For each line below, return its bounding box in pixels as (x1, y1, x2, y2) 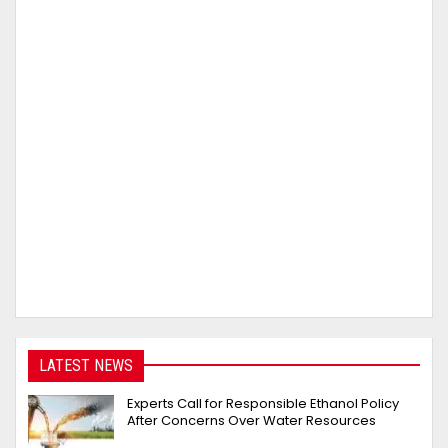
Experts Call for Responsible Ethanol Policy (127, 394, 399, 414)
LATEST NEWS (39, 355, 133, 375)
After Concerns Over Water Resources (127, 411, 376, 431)
